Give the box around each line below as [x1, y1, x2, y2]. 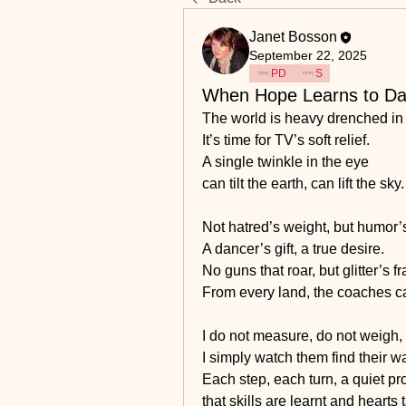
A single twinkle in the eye [202, 154, 369, 169]
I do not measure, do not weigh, [202, 328, 402, 343]
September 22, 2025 [249, 48, 367, 63]
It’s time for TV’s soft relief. [202, 132, 370, 148]
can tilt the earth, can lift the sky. [202, 176, 404, 191]
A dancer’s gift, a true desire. [202, 241, 384, 256]
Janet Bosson [249, 29, 337, 44]
